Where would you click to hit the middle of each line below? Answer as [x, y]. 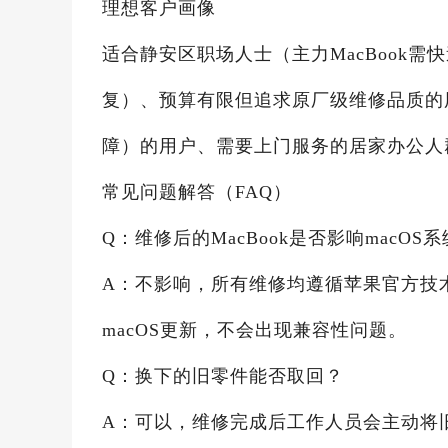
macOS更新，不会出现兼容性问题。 [254, 330]
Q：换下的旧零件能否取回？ [223, 376]
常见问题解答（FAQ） [197, 192]
